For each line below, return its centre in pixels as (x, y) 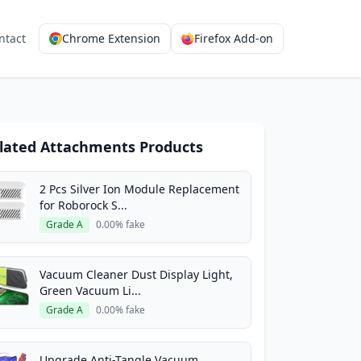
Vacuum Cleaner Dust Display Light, (136, 274)
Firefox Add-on (234, 38)
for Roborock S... (83, 205)
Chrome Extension (111, 38)
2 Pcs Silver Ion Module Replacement (139, 189)
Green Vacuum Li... (90, 290)
